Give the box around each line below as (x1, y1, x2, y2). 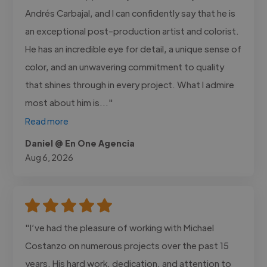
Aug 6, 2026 (25, 151, 74, 163)
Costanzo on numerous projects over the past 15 (25, 239, 229, 251)
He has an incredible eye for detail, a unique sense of (25, 42, 242, 54)
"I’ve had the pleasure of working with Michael (25, 221, 215, 233)
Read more (25, 115, 69, 126)
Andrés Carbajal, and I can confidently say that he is (25, 7, 236, 18)
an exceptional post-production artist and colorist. (25, 24, 240, 36)
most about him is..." (25, 96, 114, 108)
